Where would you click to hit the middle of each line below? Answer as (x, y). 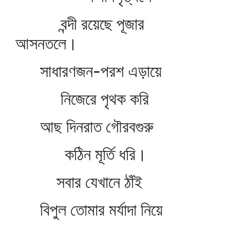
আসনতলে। (46, 43)
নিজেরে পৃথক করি (82, 99)
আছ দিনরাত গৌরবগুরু (84, 127)
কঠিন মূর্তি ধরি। (81, 154)
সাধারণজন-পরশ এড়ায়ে (89, 71)
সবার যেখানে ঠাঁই (79, 182)
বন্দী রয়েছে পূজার (80, 24)
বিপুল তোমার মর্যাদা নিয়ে (89, 210)
